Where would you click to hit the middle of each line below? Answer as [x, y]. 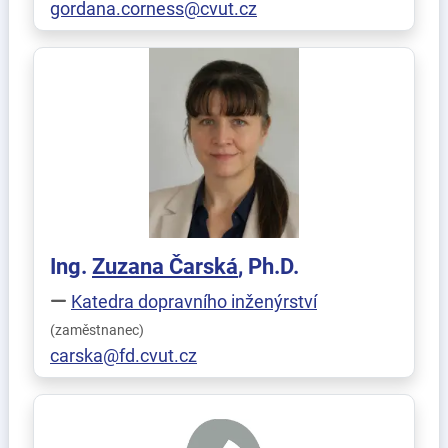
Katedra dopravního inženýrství [194, 301]
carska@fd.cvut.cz [123, 355]
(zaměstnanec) [97, 330]
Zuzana [130, 266]
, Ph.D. [268, 266]
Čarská [203, 266]
